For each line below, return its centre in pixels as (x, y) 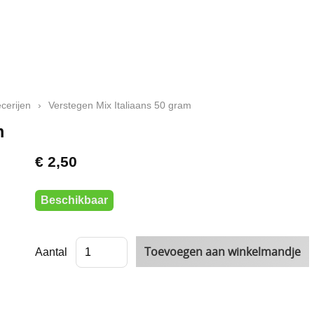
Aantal (51, 252)
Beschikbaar (74, 200)
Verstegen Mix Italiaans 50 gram (120, 105)
